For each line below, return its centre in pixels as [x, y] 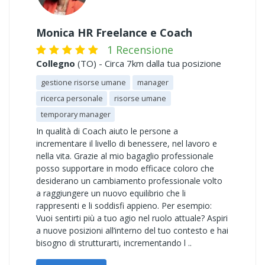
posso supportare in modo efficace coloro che [125, 168]
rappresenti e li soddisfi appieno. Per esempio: [124, 206]
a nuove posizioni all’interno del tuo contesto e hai [132, 230]
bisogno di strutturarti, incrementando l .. [114, 243]
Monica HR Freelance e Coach [114, 33]
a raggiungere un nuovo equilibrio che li [111, 193]
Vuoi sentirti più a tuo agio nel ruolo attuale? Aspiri [132, 218]
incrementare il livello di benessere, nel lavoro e [127, 143]
